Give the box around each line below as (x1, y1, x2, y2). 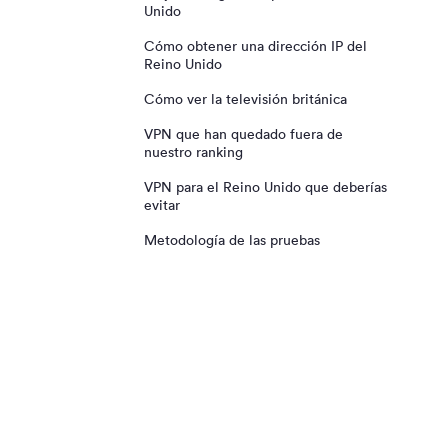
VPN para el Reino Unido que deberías (144, 178, 387, 196)
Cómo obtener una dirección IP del (144, 37, 367, 55)
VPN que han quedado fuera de (144, 125, 343, 143)
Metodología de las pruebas (144, 231, 320, 249)
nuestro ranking (144, 143, 243, 161)
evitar (144, 196, 180, 214)
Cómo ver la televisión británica (144, 90, 347, 108)
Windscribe (164, 37, 236, 55)
